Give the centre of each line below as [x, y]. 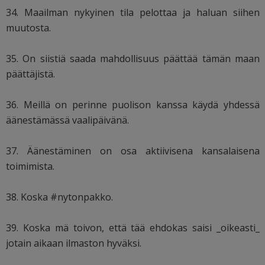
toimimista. [30, 167]
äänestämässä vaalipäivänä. [67, 120]
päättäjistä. [30, 74]
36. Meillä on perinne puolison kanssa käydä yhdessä [133, 105]
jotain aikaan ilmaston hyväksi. [74, 243]
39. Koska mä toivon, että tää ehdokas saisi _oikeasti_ [133, 228]
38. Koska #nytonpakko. [59, 197]
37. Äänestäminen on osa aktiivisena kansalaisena [133, 151]
